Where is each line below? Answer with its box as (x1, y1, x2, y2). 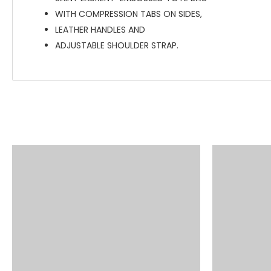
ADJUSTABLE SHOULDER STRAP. (55, 39, 178, 51)
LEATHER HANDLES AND (55, 24, 145, 36)
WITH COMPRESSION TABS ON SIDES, (55, 8, 202, 20)
